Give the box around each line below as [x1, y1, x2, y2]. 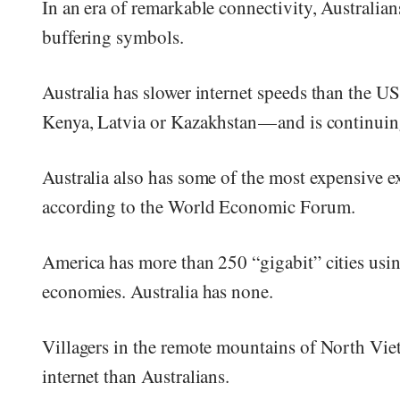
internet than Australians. [41, 362, 230, 388]
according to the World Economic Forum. [41, 193, 355, 219]
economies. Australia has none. [41, 278, 273, 304]
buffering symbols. [41, 23, 184, 49]
